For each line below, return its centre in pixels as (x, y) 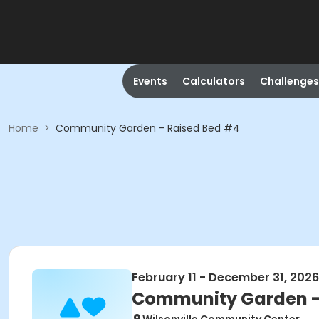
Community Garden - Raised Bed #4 (148, 128)
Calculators (213, 81)
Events (150, 81)
